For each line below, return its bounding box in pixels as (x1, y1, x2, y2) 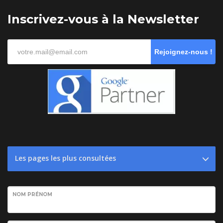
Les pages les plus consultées (15, 153, 116, 163)
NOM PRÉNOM (12, 191, 52, 198)
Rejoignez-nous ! (154, 47, 213, 56)
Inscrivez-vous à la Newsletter (7, 11, 199, 26)
